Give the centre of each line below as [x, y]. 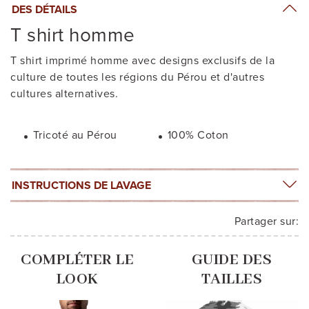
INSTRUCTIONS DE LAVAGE [81, 185]
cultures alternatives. [64, 93]
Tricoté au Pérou [75, 135]
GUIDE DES [232, 260]
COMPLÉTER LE [77, 260]
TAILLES [232, 279]
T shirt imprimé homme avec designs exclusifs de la [142, 60]
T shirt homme [73, 35]
